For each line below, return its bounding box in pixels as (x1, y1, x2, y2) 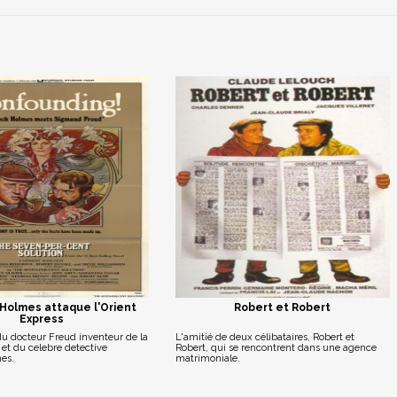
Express (19, 313, 64, 325)
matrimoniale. (175, 353, 240, 364)
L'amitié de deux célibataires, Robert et (175, 331, 354, 343)
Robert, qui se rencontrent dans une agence (175, 342, 377, 354)
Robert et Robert (234, 301, 331, 314)
